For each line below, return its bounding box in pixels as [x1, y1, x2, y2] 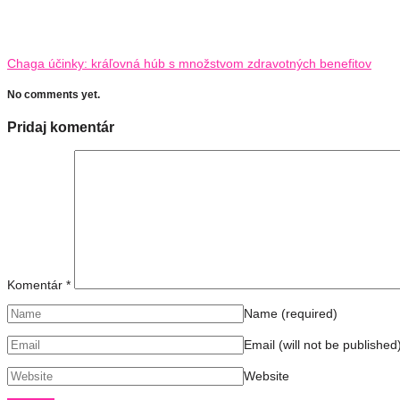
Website [244, 368, 289, 383]
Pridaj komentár [7, 118, 114, 135]
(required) [281, 305, 337, 321]
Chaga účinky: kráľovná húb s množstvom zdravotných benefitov [7, 55, 371, 71]
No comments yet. [7, 88, 100, 101]
